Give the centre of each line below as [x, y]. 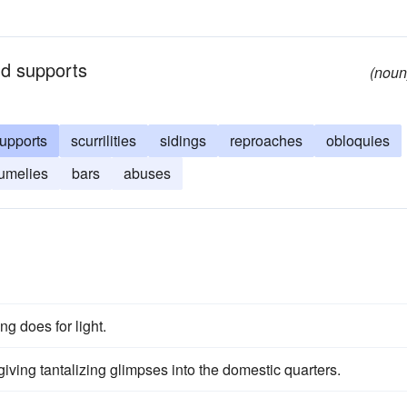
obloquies [358, 140]
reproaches [266, 140]
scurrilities [104, 140]
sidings [183, 140]
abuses [147, 173]
